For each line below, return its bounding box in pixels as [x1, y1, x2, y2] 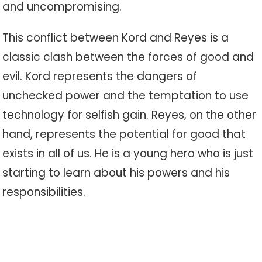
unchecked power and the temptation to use [2, 88, 249, 104]
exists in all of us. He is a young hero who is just [2, 146, 254, 161]
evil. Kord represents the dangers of [2, 68, 198, 84]
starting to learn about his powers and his [2, 165, 230, 181]
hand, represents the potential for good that [2, 126, 246, 142]
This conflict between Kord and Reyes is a [2, 30, 229, 46]
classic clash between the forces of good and [2, 49, 254, 65]
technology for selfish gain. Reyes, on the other [2, 107, 257, 123]
